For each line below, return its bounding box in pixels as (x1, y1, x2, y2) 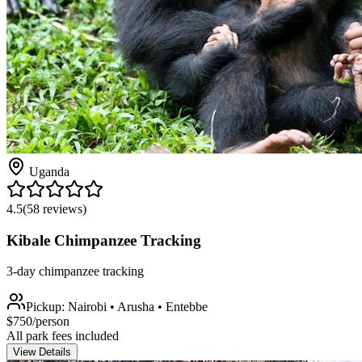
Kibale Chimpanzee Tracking (6, 231, 201, 249)
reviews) (40, 202, 86, 216)
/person (32, 314, 69, 329)
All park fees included (6, 329, 119, 343)
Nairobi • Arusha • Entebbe (68, 300, 208, 314)
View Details (13, 346, 71, 359)
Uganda (29, 165, 69, 179)
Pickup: (26, 300, 68, 314)
